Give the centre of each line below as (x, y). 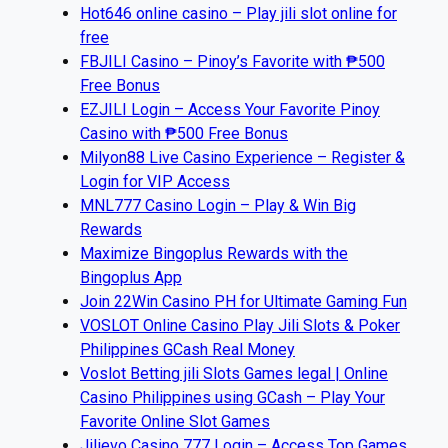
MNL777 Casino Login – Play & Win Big (218, 205)
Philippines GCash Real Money (187, 349)
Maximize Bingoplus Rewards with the (214, 253)
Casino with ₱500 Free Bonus (184, 133)
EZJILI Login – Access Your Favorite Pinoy (230, 109)
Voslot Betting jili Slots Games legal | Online (234, 373)
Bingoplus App (131, 277)
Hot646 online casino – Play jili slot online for (238, 13)
